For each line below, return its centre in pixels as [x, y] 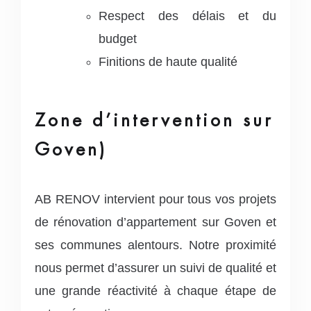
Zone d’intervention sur [154, 120]
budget [118, 39]
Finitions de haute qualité [168, 62]
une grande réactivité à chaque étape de [155, 291]
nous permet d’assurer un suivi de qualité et [155, 268]
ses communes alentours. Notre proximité [155, 245]
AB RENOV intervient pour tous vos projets [155, 199]
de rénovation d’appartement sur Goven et [155, 222]
